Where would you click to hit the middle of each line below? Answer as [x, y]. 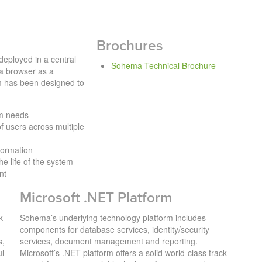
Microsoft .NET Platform [96, 198]
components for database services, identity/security [114, 229]
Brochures [130, 46]
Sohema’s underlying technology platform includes [113, 217]
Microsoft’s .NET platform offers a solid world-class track [123, 252]
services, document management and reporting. [108, 241]
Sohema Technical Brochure [164, 65]
